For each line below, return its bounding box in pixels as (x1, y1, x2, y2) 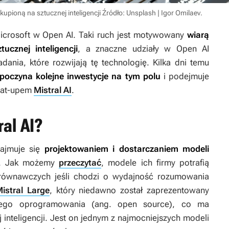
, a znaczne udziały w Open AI (78, 43, 210, 54)
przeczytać (59, 157, 102, 168)
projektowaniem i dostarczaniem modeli (44, 144, 210, 154)
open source (118, 199, 170, 210)
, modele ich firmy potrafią (101, 157, 210, 168)
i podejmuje (160, 71, 210, 82)
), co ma (169, 199, 210, 210)
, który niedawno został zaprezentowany (49, 185, 210, 196)
